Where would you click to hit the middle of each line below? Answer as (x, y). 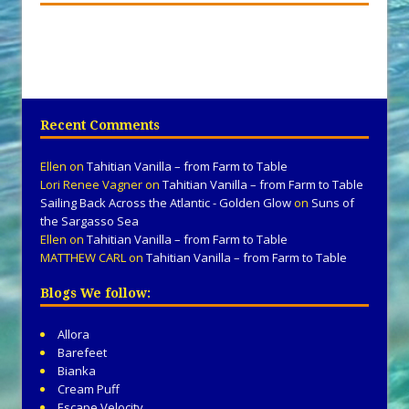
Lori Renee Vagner (91, 185)
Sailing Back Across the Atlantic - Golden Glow (166, 203)
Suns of (333, 203)
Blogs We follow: (95, 294)
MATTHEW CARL (83, 258)
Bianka (77, 371)
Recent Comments (100, 126)
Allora (73, 335)
